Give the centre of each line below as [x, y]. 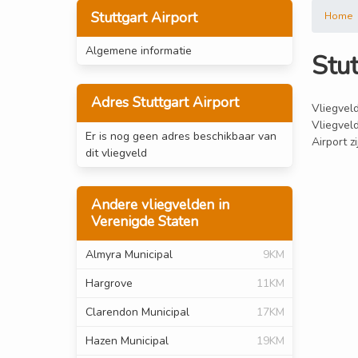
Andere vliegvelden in [160, 204]
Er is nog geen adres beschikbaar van [181, 136]
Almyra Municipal [129, 254]
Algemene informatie [138, 51]
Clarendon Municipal [137, 312]
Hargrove [109, 283]
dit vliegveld [116, 153]
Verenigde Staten [144, 221]
